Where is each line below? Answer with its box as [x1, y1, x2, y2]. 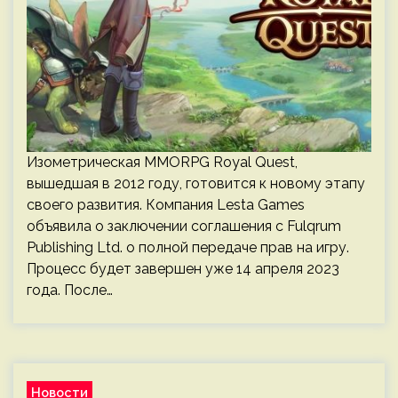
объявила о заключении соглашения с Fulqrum [27, 218, 341, 235]
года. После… [27, 282, 113, 298]
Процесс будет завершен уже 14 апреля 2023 [27, 260, 339, 277]
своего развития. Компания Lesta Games [27, 196, 305, 213]
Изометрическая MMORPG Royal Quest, [27, 154, 298, 171]
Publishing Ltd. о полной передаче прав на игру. [27, 239, 349, 256]
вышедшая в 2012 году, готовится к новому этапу [27, 175, 365, 192]
